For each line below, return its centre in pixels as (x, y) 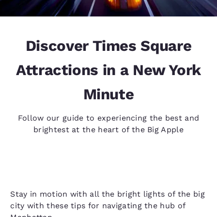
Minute (108, 94)
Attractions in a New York (108, 70)
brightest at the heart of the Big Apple (108, 130)
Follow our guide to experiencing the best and (108, 118)
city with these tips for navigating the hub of (98, 206)
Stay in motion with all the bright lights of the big (108, 194)
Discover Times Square (108, 46)
